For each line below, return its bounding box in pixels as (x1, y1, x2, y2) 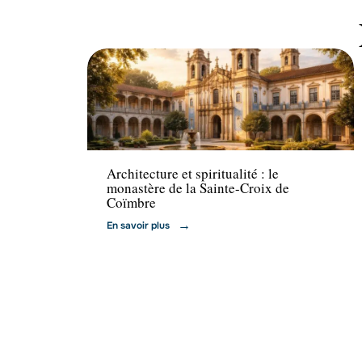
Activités (107, 125, 149, 140)
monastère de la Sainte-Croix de (107, 178, 289, 197)
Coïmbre (107, 192, 156, 212)
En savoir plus (107, 218, 170, 232)
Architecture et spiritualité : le (107, 163, 279, 183)
